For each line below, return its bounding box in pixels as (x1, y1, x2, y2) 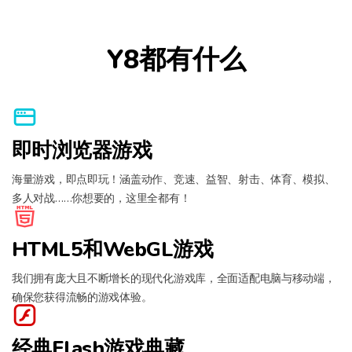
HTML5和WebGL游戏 (12, 236, 214, 263)
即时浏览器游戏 (12, 137, 152, 164)
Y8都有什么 (106, 42, 246, 78)
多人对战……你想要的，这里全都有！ (12, 191, 191, 204)
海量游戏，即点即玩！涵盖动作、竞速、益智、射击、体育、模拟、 (12, 172, 335, 185)
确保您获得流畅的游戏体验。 (12, 290, 152, 303)
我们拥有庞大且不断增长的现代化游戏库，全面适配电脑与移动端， (12, 271, 335, 284)
